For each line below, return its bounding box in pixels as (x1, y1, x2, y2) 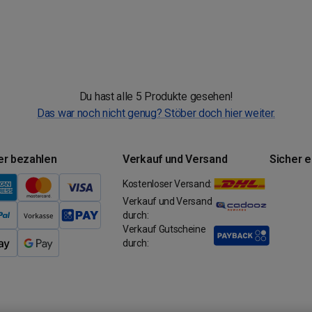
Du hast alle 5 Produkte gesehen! (79, 90, 233, 103)
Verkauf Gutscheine (123, 223, 206, 235)
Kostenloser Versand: (123, 178, 212, 189)
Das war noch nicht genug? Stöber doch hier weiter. (37, 107, 275, 120)
